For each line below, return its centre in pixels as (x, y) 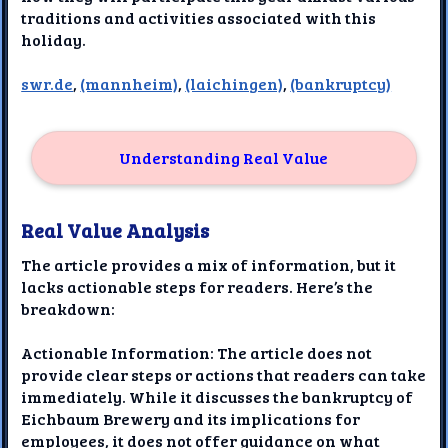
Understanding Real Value (224, 157)
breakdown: (68, 308)
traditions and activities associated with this (199, 18)
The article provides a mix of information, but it (209, 264)
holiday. (54, 40)
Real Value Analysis (115, 229)
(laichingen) (234, 84)
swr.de (47, 84)
